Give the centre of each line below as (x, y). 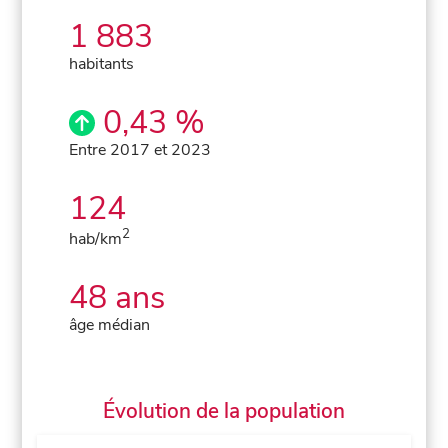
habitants (102, 63)
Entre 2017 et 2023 (140, 149)
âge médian (110, 324)
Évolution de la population (224, 410)
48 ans (117, 297)
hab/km (96, 238)
